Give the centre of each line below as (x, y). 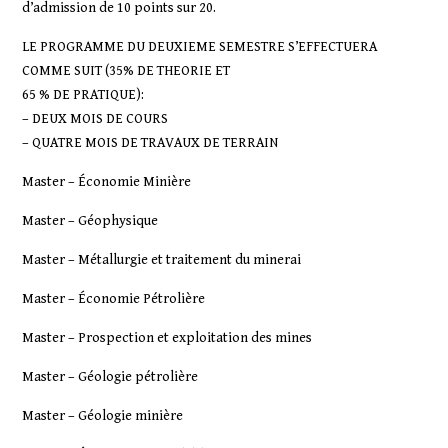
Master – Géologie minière (103, 416)
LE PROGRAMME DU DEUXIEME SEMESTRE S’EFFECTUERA (200, 47)
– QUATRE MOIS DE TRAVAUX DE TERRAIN (150, 143)
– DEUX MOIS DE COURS (95, 119)
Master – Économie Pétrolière (114, 299)
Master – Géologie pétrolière (110, 377)
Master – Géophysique (90, 221)
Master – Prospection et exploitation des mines (167, 338)
